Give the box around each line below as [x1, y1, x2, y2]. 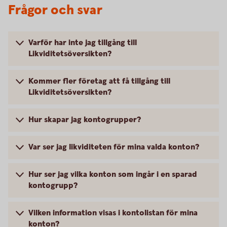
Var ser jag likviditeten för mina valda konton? [28, 142, 201, 153]
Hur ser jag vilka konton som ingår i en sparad [28, 169, 197, 180]
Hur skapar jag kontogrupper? [28, 115, 141, 125]
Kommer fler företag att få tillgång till [28, 76, 170, 87]
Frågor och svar [8, 2, 102, 19]
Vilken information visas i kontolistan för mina [28, 208, 198, 218]
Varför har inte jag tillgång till [28, 37, 137, 48]
